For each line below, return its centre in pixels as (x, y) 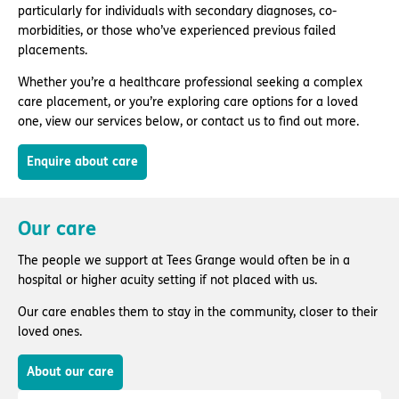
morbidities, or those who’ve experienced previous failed (177, 30)
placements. (53, 50)
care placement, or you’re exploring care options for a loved (188, 102)
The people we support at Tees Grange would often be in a (184, 260)
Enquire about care (82, 161)
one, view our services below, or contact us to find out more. (188, 121)
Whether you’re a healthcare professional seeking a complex (190, 82)
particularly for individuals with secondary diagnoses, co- (177, 11)
